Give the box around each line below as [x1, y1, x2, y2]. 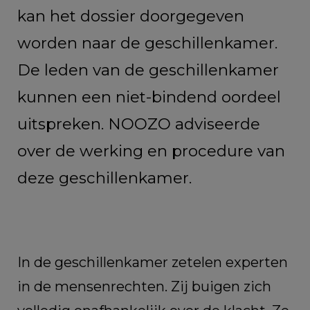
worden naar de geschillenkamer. [17, 33, 277, 53]
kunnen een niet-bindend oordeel [17, 87, 281, 107]
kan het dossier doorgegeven [17, 6, 244, 26]
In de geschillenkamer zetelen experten [17, 254, 288, 271]
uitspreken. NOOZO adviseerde [17, 114, 260, 134]
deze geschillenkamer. [17, 168, 192, 188]
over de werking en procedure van [17, 141, 285, 161]
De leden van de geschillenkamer [17, 60, 279, 80]
